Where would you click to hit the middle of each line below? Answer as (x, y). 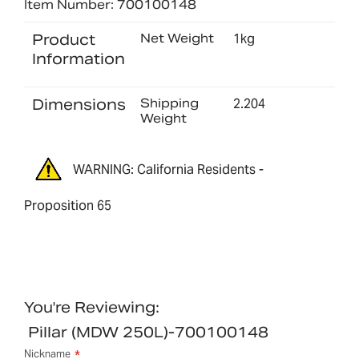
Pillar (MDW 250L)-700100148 (148, 333)
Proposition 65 (68, 206)
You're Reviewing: (92, 308)
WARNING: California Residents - (168, 169)
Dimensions (79, 104)
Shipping (169, 103)
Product (64, 39)
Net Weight (177, 38)
